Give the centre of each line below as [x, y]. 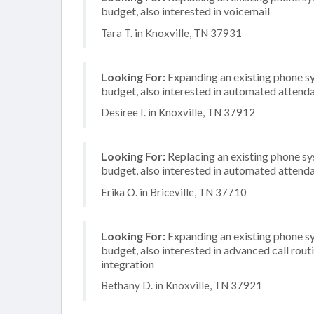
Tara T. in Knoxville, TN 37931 [171, 33]
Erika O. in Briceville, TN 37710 [174, 192]
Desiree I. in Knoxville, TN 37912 [178, 112]
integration [128, 264]
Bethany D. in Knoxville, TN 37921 [182, 285]
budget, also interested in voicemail [185, 11]
